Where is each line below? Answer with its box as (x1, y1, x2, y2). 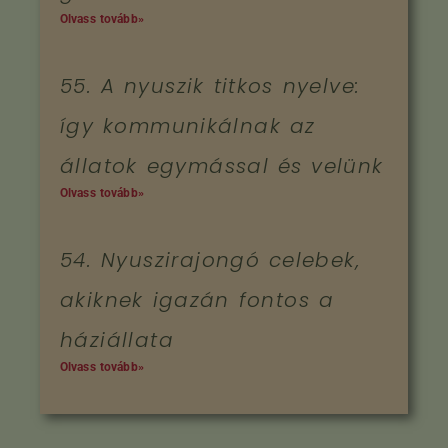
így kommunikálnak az (60, 111, 316, 140)
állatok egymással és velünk (60, 151, 384, 180)
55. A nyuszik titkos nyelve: (60, 71, 361, 100)
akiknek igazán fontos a (60, 285, 335, 314)
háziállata (60, 325, 175, 354)
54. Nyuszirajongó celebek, (60, 245, 360, 274)
